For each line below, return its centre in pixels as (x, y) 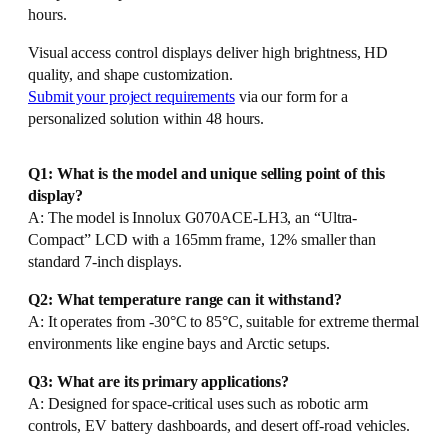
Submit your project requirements (131, 97)
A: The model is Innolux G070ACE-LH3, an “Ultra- (193, 217)
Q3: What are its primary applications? (159, 382)
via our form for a (291, 97)
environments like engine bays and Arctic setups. (179, 343)
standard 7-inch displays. (105, 261)
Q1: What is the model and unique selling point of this (206, 173)
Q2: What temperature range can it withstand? (185, 299)
